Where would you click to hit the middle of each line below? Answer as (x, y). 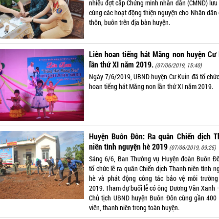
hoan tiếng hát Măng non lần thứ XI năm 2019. (151, 86)
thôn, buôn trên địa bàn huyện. (130, 22)
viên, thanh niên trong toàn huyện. (134, 207)
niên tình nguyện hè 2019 (129, 146)
